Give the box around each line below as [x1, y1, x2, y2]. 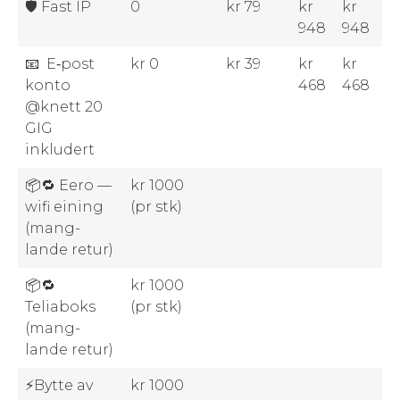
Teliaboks [25, 297, 96, 315]
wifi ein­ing [25, 197, 104, 215]
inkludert [25, 140, 95, 158]
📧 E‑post [25, 54, 95, 72]
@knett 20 [25, 97, 103, 115]
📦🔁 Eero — [25, 176, 112, 194]
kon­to [25, 76, 71, 94]
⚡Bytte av [25, 376, 93, 394]
